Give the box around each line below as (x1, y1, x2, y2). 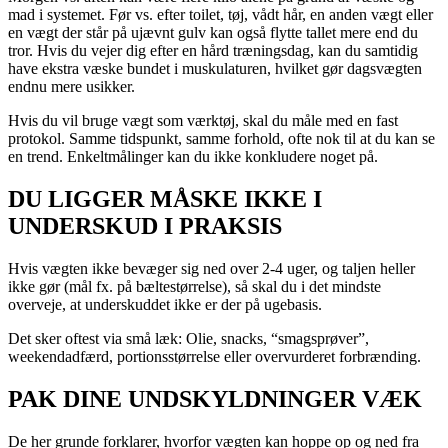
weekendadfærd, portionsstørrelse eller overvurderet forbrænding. (8, 347, 421, 365)
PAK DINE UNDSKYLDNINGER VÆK (8, 385, 422, 412)
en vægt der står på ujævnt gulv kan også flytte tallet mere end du (8, 24, 418, 42)
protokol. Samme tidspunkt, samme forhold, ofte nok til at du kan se (8, 130, 435, 148)
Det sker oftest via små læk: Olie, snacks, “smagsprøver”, (8, 329, 369, 347)
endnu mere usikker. (8, 78, 135, 96)
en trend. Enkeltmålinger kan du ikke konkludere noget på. (8, 148, 378, 166)
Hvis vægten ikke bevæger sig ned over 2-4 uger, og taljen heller (8, 259, 415, 277)
